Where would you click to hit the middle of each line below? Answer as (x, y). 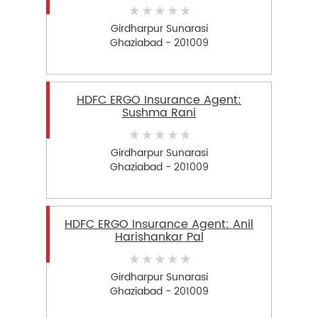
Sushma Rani (159, 113)
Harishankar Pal (159, 237)
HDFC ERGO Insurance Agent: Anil (159, 225)
